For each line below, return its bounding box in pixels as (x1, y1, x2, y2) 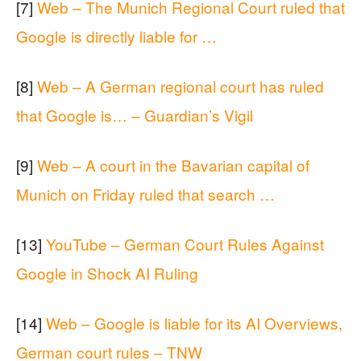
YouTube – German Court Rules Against (46, 232, 324, 255)
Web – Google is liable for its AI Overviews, (46, 311, 342, 334)
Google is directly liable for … (16, 24, 217, 47)
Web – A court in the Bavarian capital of (37, 153, 309, 176)
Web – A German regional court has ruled (37, 74, 324, 97)
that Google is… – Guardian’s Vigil (16, 103, 253, 126)
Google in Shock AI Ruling (16, 261, 198, 284)
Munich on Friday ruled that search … (16, 182, 275, 205)
